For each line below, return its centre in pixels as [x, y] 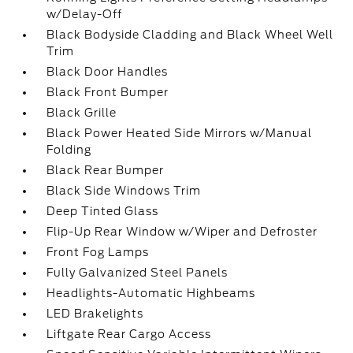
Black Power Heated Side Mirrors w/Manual [180, 133]
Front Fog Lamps [98, 252]
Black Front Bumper [108, 92]
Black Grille [82, 113]
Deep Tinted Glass [103, 211]
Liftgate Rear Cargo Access [129, 334]
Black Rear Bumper [106, 170]
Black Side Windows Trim [124, 191]
